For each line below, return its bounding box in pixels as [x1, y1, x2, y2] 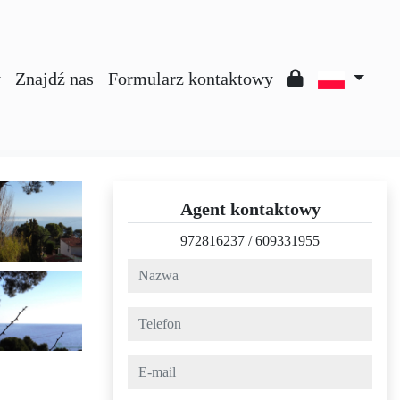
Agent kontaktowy [179, 199, 321, 219]
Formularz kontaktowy [107, 69, 273, 88]
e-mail [127, 357, 162, 372]
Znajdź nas [14, 69, 94, 88]
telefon [127, 309, 165, 324]
